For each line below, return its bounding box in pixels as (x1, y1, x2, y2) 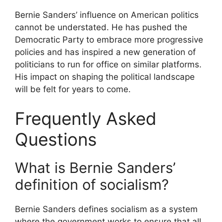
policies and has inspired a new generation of (15, 47, 196, 57)
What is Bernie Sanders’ (15, 159, 175, 176)
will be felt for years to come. (15, 84, 131, 94)
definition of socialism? (15, 176, 169, 193)
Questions (15, 129, 97, 150)
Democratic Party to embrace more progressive (15, 34, 203, 45)
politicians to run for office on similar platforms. (15, 59, 202, 69)
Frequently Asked (15, 108, 157, 129)
